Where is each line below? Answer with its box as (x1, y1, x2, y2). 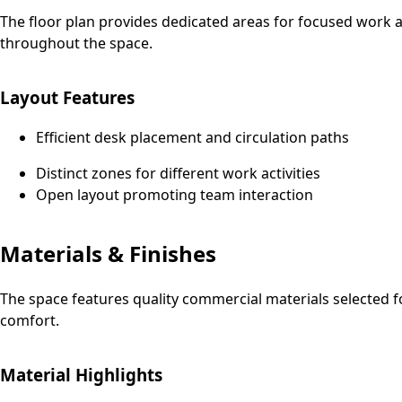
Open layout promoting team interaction (36, 185, 313, 205)
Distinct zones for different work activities (36, 163, 320, 184)
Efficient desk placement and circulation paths (36, 127, 349, 148)
